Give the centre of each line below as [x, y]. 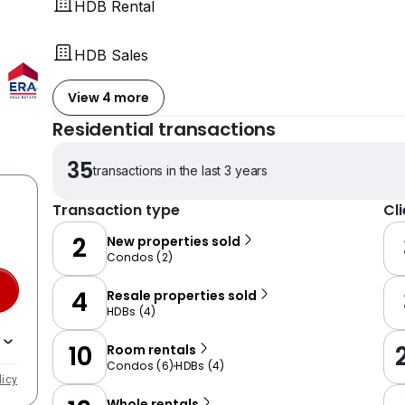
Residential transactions [165, 129]
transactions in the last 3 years [181, 170]
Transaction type [116, 210]
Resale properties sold [182, 296]
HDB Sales [111, 55]
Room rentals [151, 350]
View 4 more [108, 97]
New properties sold [174, 241]
